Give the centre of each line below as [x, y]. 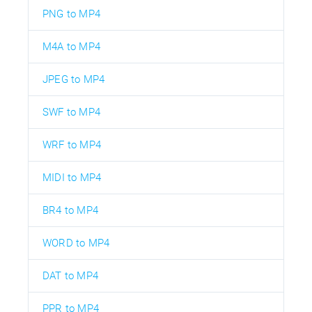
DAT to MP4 [70, 275]
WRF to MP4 [72, 145]
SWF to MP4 [71, 112]
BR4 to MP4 [70, 210]
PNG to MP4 [71, 14]
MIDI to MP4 [72, 177]
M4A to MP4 [71, 46]
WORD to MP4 [76, 243]
